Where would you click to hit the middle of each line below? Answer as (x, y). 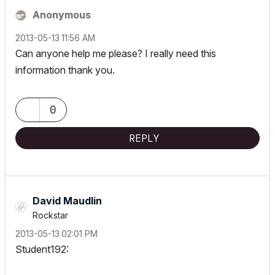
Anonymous (62, 15)
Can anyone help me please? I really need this (116, 53)
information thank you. (65, 70)
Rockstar (50, 215)
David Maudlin (67, 201)
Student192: (42, 249)
